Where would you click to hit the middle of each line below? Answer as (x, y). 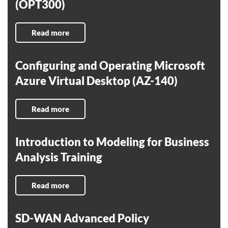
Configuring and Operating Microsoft (110, 65)
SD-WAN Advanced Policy (82, 218)
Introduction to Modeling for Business (112, 142)
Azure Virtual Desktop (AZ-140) (96, 81)
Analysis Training (59, 157)
